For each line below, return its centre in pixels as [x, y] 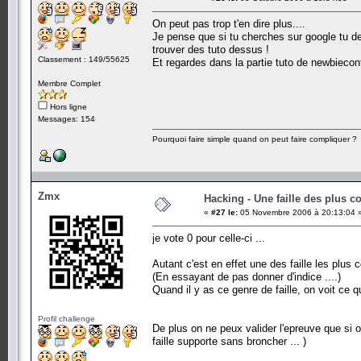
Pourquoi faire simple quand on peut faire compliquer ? [255, 139]
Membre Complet [69, 83]
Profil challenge [66, 318]
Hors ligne [67, 106]
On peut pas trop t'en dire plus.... [229, 23]
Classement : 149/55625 [84, 59]
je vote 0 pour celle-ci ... [209, 238]
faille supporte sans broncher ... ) [229, 341]
